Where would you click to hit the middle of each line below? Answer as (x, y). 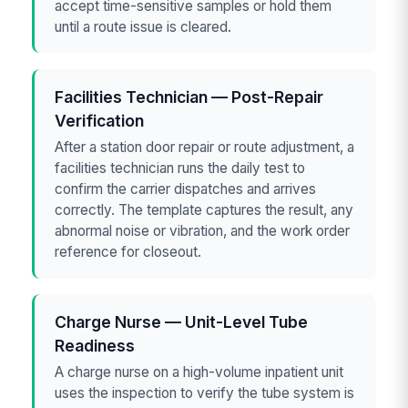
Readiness (95, 345)
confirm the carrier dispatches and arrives (186, 189)
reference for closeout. (128, 251)
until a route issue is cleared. (143, 26)
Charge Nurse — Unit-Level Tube (182, 321)
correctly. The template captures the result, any (204, 209)
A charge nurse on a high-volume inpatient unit (199, 372)
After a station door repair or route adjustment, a (205, 147)
